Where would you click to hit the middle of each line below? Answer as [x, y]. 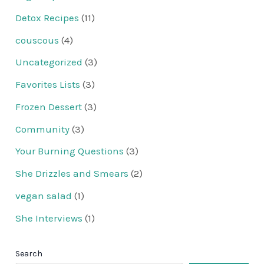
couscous [37, 40]
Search [29, 254]
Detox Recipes [47, 17]
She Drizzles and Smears [72, 174]
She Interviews [49, 218]
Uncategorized [49, 62]
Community [43, 129]
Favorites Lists [48, 85]
